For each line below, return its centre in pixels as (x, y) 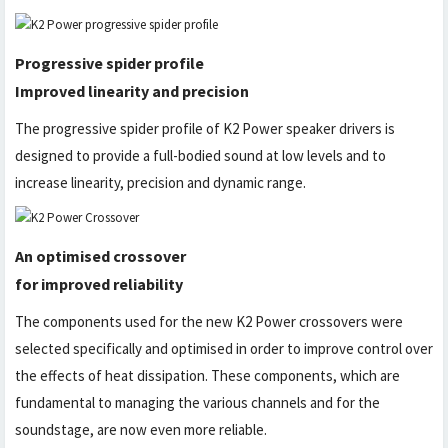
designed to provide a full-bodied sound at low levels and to (200, 155)
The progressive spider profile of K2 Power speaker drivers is (205, 128)
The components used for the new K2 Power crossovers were (209, 321)
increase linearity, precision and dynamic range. (160, 182)
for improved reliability (99, 284)
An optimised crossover (100, 256)
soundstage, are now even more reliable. (141, 429)
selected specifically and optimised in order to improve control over (224, 348)
